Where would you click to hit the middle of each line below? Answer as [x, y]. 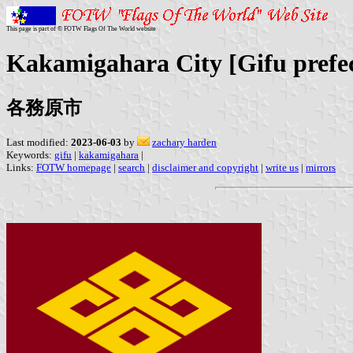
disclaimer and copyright [205, 167]
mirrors [321, 167]
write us [282, 167]
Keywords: [30, 154]
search [132, 167]
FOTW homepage [74, 167]
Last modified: [39, 142]
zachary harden [184, 142]
